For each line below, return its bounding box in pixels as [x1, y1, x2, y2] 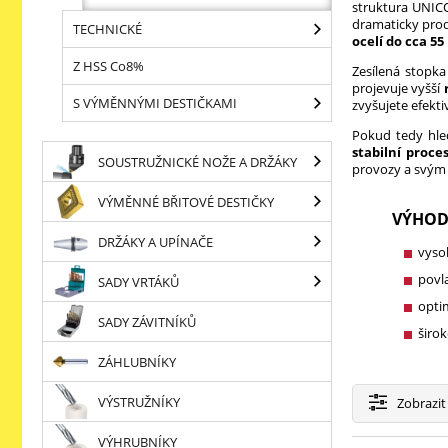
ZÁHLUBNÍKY [98, 352, 176, 371]
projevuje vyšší [352, 79, 444, 97]
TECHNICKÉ [73, 20, 142, 38]
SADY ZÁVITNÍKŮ [98, 312, 196, 331]
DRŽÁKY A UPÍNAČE [98, 232, 213, 251]
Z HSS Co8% [73, 57, 144, 75]
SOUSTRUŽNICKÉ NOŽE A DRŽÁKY [98, 152, 297, 171]
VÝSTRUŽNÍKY [98, 392, 180, 411]
